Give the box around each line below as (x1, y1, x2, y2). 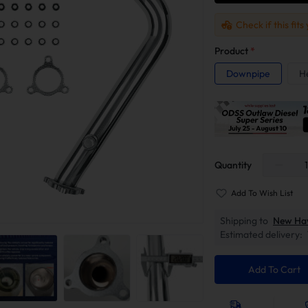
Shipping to (220, 214, 268, 227)
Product (214, 45, 250, 57)
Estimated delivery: (220, 228, 302, 241)
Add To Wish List (231, 187, 293, 198)
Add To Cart (247, 263, 300, 276)
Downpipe (226, 67, 270, 80)
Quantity (214, 158, 252, 171)
